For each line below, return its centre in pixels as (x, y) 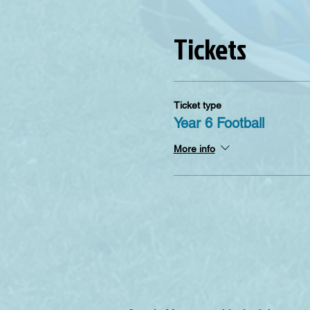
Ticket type (197, 105)
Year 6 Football (219, 123)
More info (194, 148)
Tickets (210, 49)
